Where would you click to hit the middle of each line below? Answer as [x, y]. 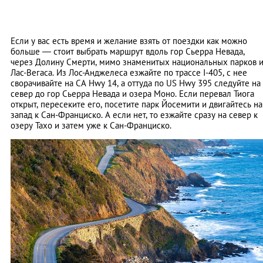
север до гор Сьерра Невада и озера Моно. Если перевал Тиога [132, 93]
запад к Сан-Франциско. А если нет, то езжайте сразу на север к [134, 114]
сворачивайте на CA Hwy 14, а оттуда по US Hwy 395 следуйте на [136, 83]
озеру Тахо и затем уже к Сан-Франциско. [91, 125]
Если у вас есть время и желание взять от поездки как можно [129, 41]
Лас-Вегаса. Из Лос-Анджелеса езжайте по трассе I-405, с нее [129, 72]
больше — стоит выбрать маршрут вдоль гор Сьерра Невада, [128, 51]
